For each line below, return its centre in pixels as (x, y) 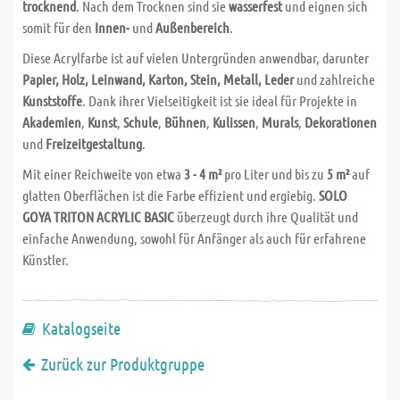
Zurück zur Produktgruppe (123, 364)
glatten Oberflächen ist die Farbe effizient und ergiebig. (171, 195)
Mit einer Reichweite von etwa (103, 174)
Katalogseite (81, 328)
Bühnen (185, 122)
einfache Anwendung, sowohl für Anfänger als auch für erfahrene (194, 238)
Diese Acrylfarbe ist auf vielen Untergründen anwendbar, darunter (196, 58)
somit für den (58, 27)
